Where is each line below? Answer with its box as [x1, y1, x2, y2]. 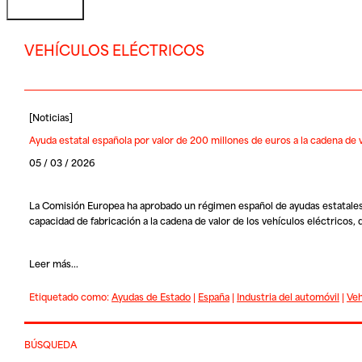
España [197, 288, 229, 304]
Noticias [32, 108, 69, 124]
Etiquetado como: [28, 288, 112, 304]
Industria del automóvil [236, 288, 339, 304]
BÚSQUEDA [24, 336, 78, 352]
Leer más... [28, 255, 78, 271]
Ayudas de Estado [111, 288, 191, 304]
